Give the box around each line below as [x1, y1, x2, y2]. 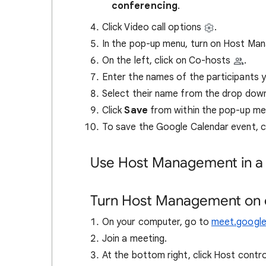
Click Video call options [102, 21, 204, 33]
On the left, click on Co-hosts [102, 55, 231, 66]
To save [102, 121, 137, 133]
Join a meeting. [102, 233, 167, 245]
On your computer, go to [102, 216, 211, 228]
